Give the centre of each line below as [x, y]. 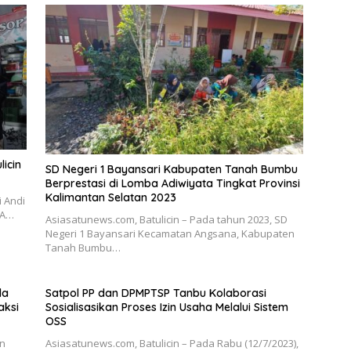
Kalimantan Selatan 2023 [110, 198]
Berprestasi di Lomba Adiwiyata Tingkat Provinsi [172, 184]
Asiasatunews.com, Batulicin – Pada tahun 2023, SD [166, 220]
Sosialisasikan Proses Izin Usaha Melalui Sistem [166, 308]
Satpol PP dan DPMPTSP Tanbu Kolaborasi [156, 293]
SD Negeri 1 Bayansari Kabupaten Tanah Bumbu [171, 170]
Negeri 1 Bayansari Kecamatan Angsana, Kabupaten [170, 234]
